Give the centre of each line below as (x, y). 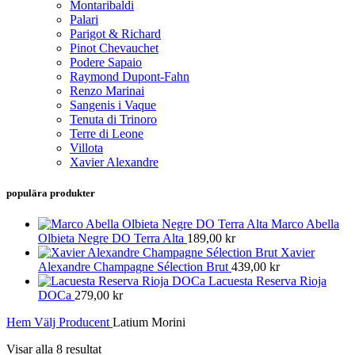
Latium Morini (149, 322)
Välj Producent (73, 322)
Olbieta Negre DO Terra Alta (113, 238)
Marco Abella (305, 223)
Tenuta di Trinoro (113, 119)
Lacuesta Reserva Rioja (267, 281)
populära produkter (51, 193)
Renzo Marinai (107, 90)
